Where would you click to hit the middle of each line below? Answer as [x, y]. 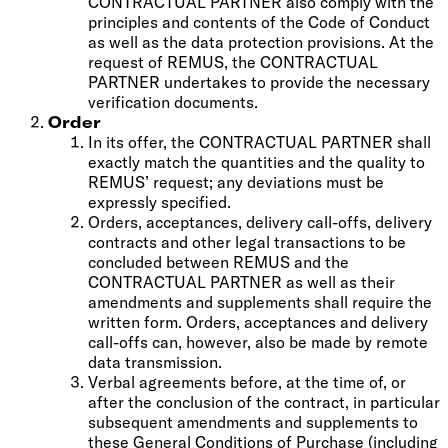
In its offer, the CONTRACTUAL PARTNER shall [259, 141]
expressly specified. [159, 201]
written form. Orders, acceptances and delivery [258, 321]
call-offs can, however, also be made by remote [258, 341]
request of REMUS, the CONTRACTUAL [233, 61]
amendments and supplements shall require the [260, 301]
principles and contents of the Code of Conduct [259, 21]
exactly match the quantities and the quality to [256, 161]
